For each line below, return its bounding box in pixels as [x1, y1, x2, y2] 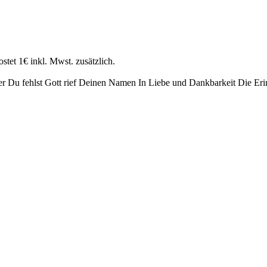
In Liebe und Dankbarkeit [138, 77, 235, 88]
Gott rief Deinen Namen [45, 77, 136, 88]
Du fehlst [8, 77, 42, 88]
